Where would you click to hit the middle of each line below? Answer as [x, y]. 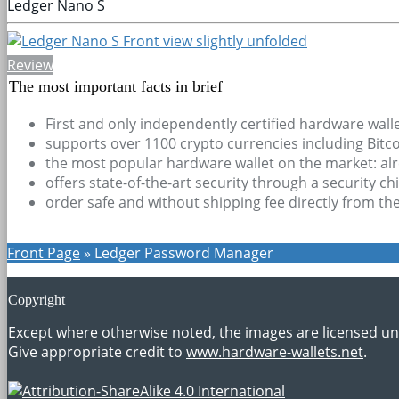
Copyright [37, 299]
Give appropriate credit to [97, 351]
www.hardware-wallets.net [275, 351]
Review [30, 65]
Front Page [44, 252]
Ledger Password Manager [184, 252]
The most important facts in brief [116, 86]
